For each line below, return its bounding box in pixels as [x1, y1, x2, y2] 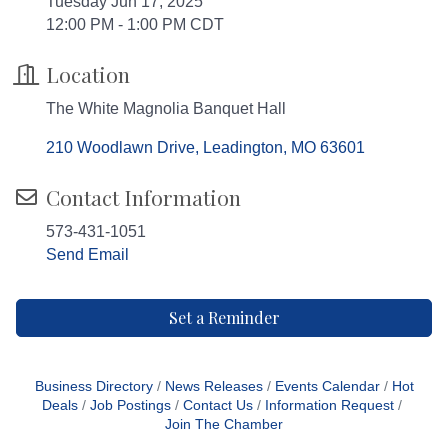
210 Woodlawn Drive [46, 138, 195, 156]
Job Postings [90, 397, 171, 413]
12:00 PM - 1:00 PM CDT [46, 15, 224, 33]
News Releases [164, 378, 263, 394]
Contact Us [183, 397, 253, 413]
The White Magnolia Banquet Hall [46, 99, 286, 117]
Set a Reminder [168, 306, 280, 328]
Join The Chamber [165, 416, 283, 432]
